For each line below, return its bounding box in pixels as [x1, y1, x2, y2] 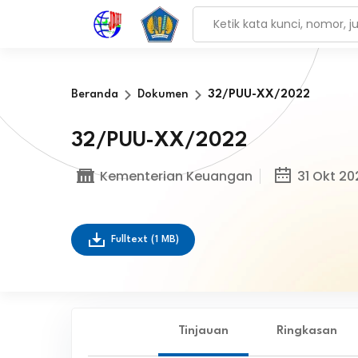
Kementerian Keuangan [99, 166, 253, 185]
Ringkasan [276, 325, 337, 337]
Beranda [70, 89, 118, 101]
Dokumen [137, 89, 189, 101]
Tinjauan [177, 325, 229, 337]
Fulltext [110, 234, 151, 245]
